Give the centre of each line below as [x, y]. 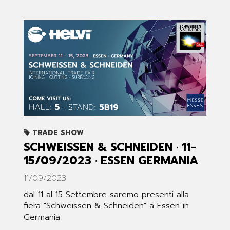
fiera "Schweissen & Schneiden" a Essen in [106, 206]
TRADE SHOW [57, 133]
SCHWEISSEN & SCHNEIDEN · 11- [110, 147]
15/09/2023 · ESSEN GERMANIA [111, 161]
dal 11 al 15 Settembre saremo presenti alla [106, 195]
